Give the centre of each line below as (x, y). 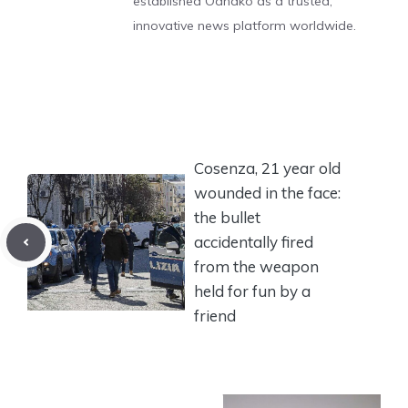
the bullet (227, 218)
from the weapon (256, 267)
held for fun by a (252, 291)
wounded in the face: (267, 193)
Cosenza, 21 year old (267, 168)
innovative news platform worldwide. (245, 25)
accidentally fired (254, 242)
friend (215, 316)
